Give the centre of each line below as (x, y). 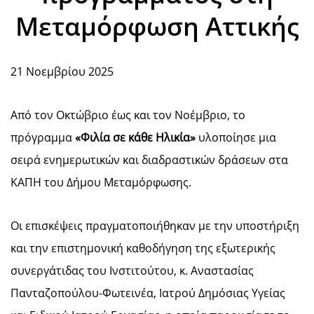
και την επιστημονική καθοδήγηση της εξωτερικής (143, 248)
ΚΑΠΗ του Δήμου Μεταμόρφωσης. (101, 182)
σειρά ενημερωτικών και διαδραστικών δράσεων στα (149, 160)
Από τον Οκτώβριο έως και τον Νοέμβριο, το (128, 115)
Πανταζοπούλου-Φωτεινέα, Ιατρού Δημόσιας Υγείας (148, 293)
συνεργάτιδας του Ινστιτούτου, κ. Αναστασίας (132, 271)
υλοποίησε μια (236, 137)
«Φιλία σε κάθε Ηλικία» (135, 137)
